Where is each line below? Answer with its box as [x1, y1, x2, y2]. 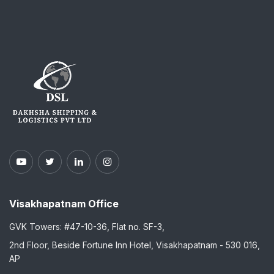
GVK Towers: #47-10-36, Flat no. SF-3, [9, 221, 165, 232]
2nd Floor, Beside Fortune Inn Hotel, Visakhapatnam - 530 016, [9, 240, 260, 251]
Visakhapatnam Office [9, 198, 119, 210]
